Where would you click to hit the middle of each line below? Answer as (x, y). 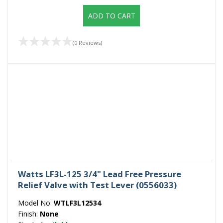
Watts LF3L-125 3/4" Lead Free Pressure (100, 174)
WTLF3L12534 (77, 203)
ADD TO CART (111, 16)
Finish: (29, 214)
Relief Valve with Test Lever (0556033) (97, 185)
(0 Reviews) (87, 42)
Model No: (36, 203)
